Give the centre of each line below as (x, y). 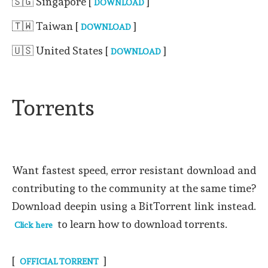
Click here (33, 225)
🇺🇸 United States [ (60, 51)
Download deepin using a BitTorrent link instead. (134, 206)
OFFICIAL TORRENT (59, 261)
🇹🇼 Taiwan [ (45, 26)
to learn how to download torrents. (141, 224)
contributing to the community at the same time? (134, 188)
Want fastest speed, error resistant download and (134, 170)
